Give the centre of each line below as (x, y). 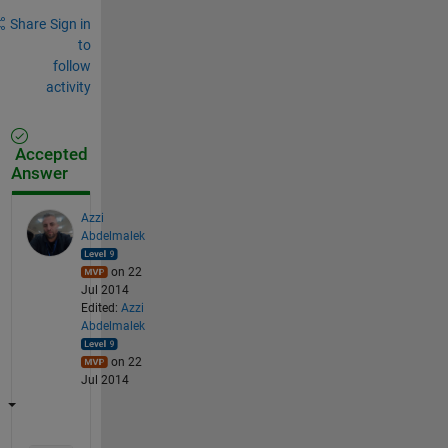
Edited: (100, 307)
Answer (39, 173)
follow (71, 65)
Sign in (70, 23)
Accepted (49, 154)
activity (68, 86)
